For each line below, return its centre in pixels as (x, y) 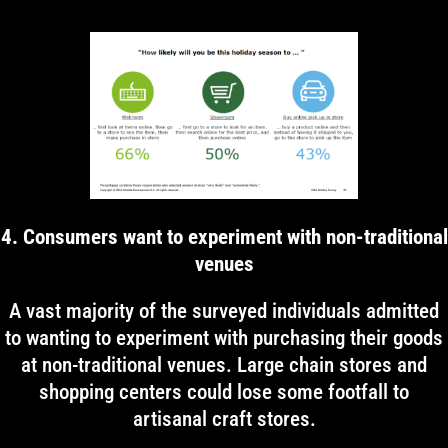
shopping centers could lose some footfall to (224, 392)
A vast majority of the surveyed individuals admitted (224, 311)
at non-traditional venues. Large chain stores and (224, 365)
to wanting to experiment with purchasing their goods (224, 338)
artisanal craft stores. (224, 419)
